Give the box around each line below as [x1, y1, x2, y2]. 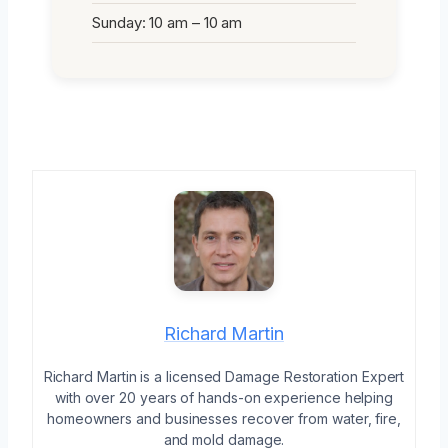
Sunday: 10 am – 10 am [92, 12, 243, 32]
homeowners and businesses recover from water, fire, [47, 409, 401, 427]
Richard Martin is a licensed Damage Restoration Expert [43, 367, 405, 385]
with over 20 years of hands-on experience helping [54, 388, 394, 406]
